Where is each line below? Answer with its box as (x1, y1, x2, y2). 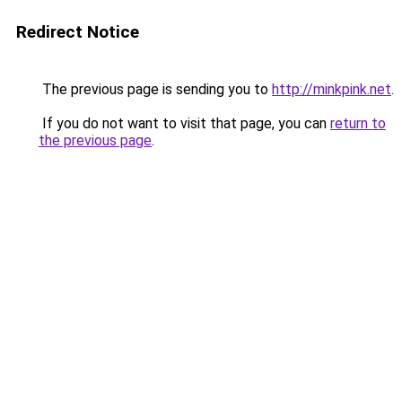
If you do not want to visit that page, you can (39, 115, 330, 132)
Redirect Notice (16, 22, 139, 42)
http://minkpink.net (272, 81, 391, 98)
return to (330, 115, 386, 132)
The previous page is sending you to (39, 81, 272, 98)
